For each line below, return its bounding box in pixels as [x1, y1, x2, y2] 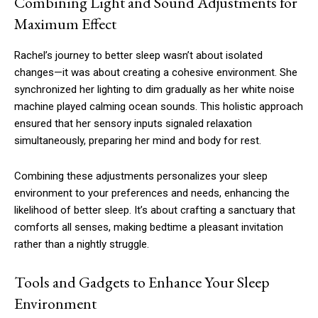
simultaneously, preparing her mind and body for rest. [14, 134, 261, 148]
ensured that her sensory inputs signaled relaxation [14, 117, 252, 131]
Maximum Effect [14, 13, 116, 35]
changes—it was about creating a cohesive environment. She [14, 66, 297, 79]
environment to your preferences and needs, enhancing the [14, 187, 290, 200]
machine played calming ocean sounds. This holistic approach [14, 100, 303, 114]
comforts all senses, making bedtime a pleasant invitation [14, 221, 283, 234]
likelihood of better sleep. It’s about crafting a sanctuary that [14, 204, 295, 217]
